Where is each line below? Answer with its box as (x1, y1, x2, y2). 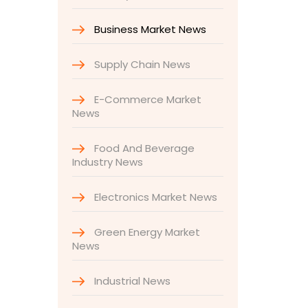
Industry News (71, 155, 143, 169)
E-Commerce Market (91, 92, 201, 107)
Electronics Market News (91, 190, 217, 204)
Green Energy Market (91, 225, 200, 239)
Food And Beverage (91, 141, 195, 155)
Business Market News (91, 22, 206, 36)
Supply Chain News (91, 57, 190, 71)
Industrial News (91, 274, 170, 288)
